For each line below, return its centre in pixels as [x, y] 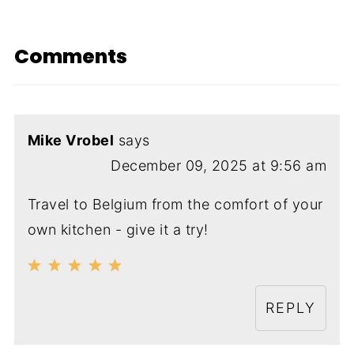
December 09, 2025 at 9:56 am [219, 166]
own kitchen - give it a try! [118, 230]
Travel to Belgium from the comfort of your [175, 205]
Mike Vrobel [71, 141]
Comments [70, 57]
